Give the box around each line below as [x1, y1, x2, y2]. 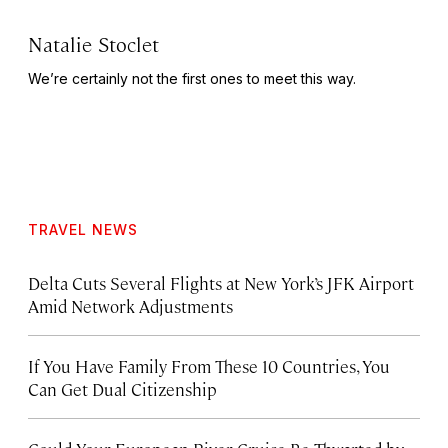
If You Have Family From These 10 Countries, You [28, 355, 390, 378]
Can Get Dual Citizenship [28, 378, 217, 401]
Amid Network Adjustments [28, 295, 233, 318]
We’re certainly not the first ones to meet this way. [28, 70, 356, 88]
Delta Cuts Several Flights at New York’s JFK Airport [28, 272, 414, 295]
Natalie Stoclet [28, 30, 160, 58]
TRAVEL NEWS [28, 221, 138, 239]
